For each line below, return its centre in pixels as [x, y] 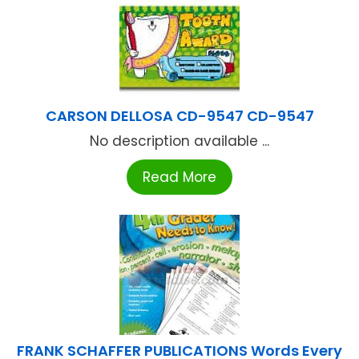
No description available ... [179, 141]
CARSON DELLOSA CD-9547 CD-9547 [179, 116]
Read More [179, 177]
